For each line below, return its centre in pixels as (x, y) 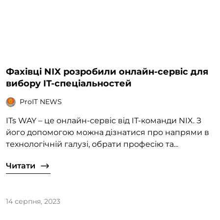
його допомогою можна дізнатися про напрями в (108, 132)
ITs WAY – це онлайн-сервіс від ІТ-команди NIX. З (104, 120)
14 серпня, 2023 (33, 201)
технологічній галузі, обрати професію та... (92, 144)
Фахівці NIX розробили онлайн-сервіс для (107, 71)
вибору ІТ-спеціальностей (69, 83)
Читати (21, 165)
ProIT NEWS (41, 102)
